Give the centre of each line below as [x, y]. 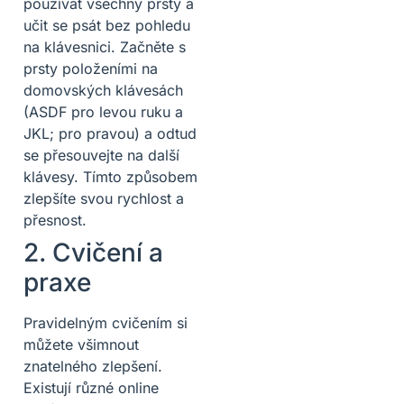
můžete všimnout [81, 344]
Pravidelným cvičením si [106, 322]
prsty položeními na [91, 68]
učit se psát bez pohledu [107, 25]
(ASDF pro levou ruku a [103, 111]
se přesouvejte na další [101, 155]
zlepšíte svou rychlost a [104, 198]
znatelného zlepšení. [93, 366]
